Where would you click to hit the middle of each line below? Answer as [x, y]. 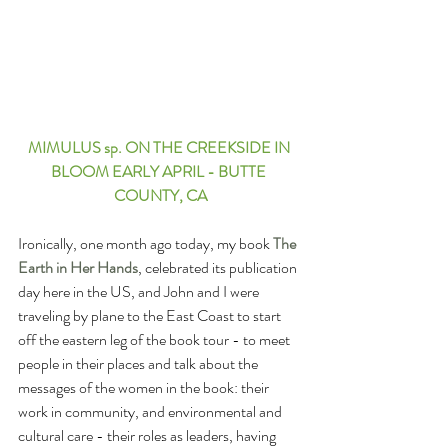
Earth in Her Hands [78, 267]
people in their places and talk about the [139, 363]
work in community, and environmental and [151, 411]
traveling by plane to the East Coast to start [151, 315]
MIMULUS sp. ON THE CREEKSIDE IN [160, 147]
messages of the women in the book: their [145, 387]
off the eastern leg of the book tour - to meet [155, 339]
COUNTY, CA [160, 195]
